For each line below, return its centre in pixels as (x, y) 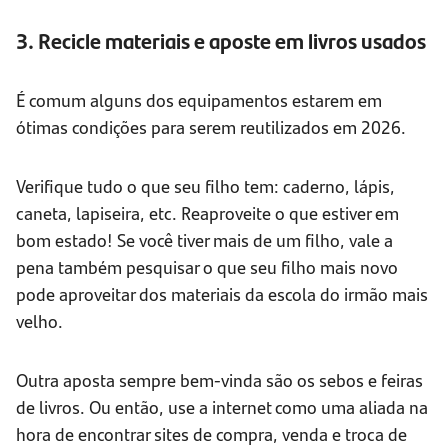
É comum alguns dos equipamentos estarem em (199, 100)
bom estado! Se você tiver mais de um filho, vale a (204, 240)
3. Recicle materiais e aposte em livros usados (221, 41)
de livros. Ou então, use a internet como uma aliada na (222, 407)
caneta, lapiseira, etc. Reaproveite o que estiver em (207, 213)
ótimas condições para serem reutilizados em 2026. (211, 127)
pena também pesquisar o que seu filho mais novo (207, 267)
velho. (39, 321)
